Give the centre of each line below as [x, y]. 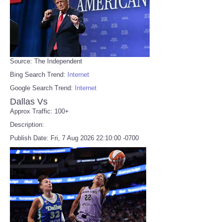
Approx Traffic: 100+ [39, 111]
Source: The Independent [46, 61]
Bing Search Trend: [39, 74]
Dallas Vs [29, 101]
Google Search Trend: [42, 88]
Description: [27, 124]
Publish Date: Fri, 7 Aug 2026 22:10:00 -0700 [74, 138]
